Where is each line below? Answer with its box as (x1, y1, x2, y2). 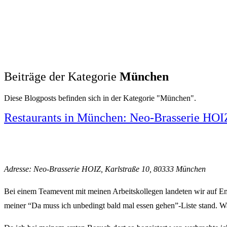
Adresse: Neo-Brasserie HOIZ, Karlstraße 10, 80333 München (4, 164, 206, 173)
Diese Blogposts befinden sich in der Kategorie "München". (4, 93, 196, 102)
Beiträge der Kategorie (4, 69, 120, 83)
